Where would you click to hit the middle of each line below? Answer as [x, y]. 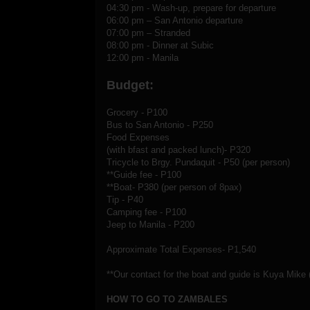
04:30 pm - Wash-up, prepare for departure [191, 8]
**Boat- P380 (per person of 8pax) [174, 187]
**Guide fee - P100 [144, 174]
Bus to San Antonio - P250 [160, 125]
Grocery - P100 [137, 112]
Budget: [130, 85]
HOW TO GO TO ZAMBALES [167, 299]
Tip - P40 [125, 199]
